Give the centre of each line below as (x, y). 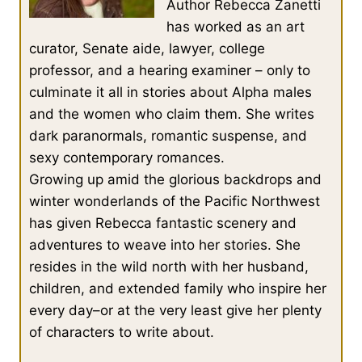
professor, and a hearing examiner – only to (170, 71)
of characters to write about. (122, 333)
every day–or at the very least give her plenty (175, 311)
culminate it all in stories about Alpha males (170, 93)
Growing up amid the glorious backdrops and (175, 180)
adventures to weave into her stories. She (165, 245)
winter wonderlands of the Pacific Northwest (175, 202)
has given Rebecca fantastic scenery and (163, 223)
